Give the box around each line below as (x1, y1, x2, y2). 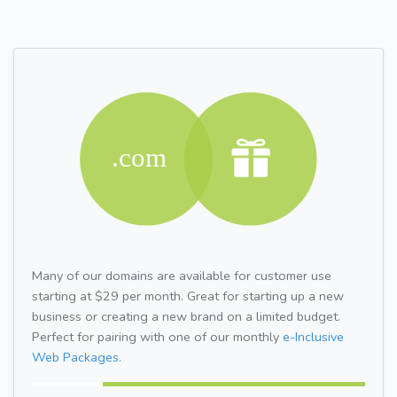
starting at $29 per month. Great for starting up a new (32, 286, 344, 305)
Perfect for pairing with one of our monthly (32, 327, 283, 346)
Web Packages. (32, 347, 121, 366)
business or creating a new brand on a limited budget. (32, 307, 340, 325)
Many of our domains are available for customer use (32, 266, 331, 284)
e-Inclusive (283, 327, 344, 346)
